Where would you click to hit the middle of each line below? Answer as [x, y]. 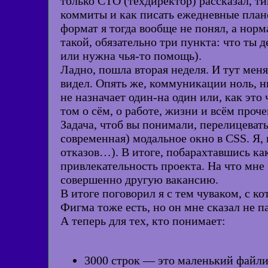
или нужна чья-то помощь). [131, 55]
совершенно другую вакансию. [139, 179]
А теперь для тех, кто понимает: [143, 220]
